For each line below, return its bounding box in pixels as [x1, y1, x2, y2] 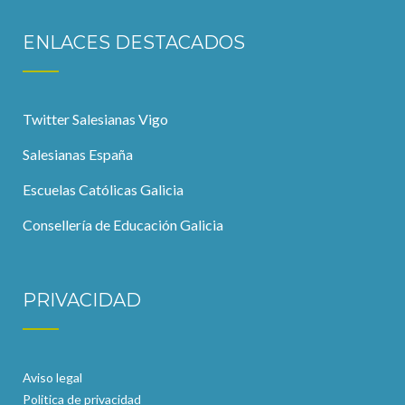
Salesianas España [23, 146, 133, 163]
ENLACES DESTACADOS [23, 32, 245, 53]
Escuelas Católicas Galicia [23, 181, 184, 198]
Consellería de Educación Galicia [23, 216, 223, 233]
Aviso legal [23, 370, 82, 385]
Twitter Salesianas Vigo [23, 110, 168, 127]
